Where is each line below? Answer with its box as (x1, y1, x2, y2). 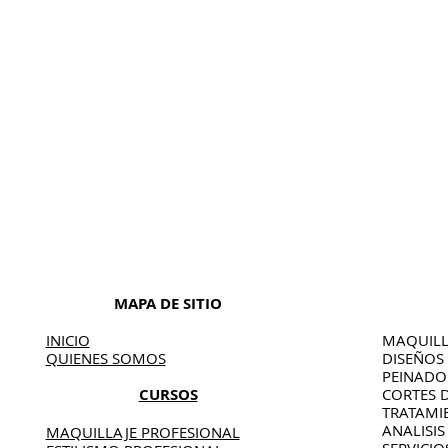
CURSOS (138, 384, 198, 405)
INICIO (45, 330, 90, 350)
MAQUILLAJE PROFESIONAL (45, 422, 240, 442)
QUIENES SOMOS (45, 348, 166, 368)
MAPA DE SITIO (114, 293, 222, 314)
